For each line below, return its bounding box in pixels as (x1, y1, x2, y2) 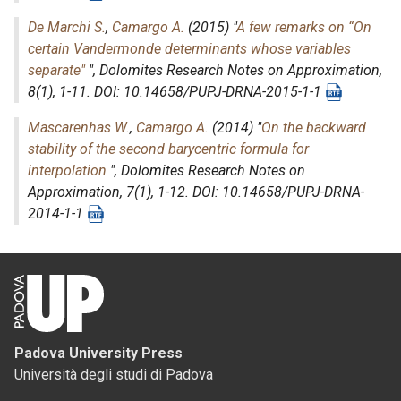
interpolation (28, 162, 107, 179)
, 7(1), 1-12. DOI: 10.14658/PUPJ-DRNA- (120, 183, 364, 200)
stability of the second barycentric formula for (28, 141, 309, 158)
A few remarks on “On (236, 19, 371, 36)
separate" (28, 62, 85, 79)
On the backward (261, 119, 366, 136)
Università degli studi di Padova (14, 366, 213, 383)
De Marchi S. (28, 19, 106, 36)
